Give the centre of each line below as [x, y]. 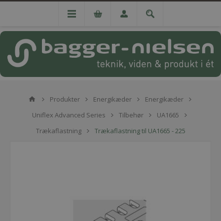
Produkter [65, 99]
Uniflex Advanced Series [69, 115]
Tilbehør [131, 115]
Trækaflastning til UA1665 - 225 [140, 131]
